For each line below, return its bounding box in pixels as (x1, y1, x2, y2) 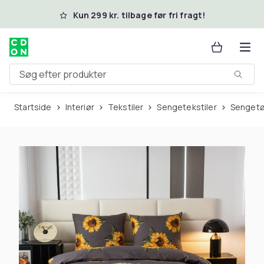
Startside (19, 101, 52, 113)
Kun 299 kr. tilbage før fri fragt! (72, 9, 206, 21)
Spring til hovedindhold (24, 7, 134, 20)
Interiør (67, 101, 94, 113)
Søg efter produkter (9, 72, 97, 85)
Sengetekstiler (161, 101, 217, 113)
